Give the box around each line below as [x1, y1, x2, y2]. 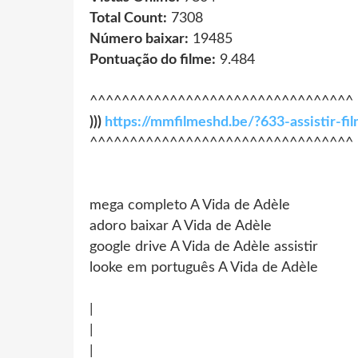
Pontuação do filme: [89, 52, 216, 67]
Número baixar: [89, 31, 189, 46]
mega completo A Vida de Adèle [89, 197, 290, 213]
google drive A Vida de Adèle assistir [89, 239, 318, 254]
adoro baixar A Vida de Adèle [89, 218, 272, 233]
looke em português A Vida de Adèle [89, 260, 318, 275]
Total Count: [89, 10, 167, 26]
